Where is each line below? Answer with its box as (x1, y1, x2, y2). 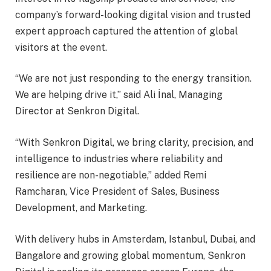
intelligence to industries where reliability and (15, 153, 223, 165)
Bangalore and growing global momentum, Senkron (15, 249, 246, 261)
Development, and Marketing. (15, 202, 147, 214)
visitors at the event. (15, 41, 107, 53)
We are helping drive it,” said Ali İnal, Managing (15, 89, 223, 101)
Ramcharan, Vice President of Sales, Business (15, 186, 220, 198)
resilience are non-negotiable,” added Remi (15, 169, 206, 181)
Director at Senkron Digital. (15, 105, 139, 117)
